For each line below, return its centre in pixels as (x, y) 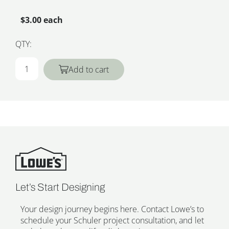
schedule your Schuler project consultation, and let (112, 221)
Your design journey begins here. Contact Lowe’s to (112, 209)
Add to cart (89, 70)
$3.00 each (42, 20)
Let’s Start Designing (60, 187)
